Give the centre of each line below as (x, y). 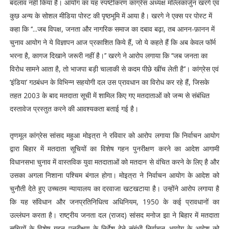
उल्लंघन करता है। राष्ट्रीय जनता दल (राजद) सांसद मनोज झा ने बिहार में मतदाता (114, 215)
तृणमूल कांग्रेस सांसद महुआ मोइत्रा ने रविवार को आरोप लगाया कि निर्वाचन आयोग (114, 135)
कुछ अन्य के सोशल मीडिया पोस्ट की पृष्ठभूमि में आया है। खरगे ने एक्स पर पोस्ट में (111, 16)
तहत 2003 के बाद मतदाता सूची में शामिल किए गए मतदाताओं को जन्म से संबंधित (109, 95)
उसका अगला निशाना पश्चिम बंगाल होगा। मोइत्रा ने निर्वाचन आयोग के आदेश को (114, 175)
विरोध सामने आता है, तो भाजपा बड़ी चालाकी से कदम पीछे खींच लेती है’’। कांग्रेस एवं (114, 69)
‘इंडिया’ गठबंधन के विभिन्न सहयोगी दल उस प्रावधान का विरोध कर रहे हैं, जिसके (109, 82)
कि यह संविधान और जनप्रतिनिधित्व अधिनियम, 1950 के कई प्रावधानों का (114, 202)
